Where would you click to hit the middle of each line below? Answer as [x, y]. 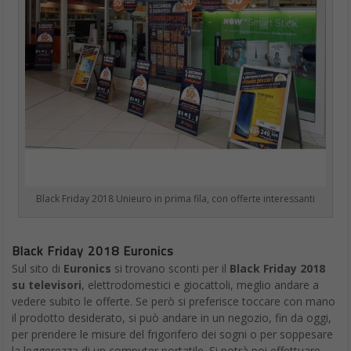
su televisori [47, 284]
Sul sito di [38, 268]
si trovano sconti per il [170, 268]
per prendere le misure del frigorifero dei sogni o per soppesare [172, 334]
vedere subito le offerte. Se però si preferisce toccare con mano [174, 301]
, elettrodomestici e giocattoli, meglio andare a [200, 284]
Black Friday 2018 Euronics [93, 250]
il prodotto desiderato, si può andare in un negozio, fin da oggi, [172, 317]
